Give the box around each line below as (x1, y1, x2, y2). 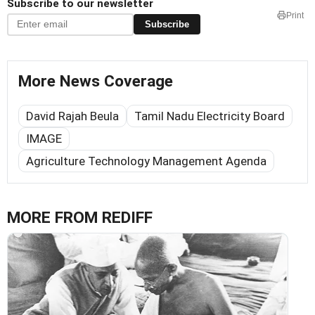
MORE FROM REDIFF (7, 207, 153, 227)
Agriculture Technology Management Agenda (26, 153, 266, 168)
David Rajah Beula (26, 108, 119, 123)
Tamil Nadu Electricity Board (134, 108, 285, 123)
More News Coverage (18, 71, 173, 91)
